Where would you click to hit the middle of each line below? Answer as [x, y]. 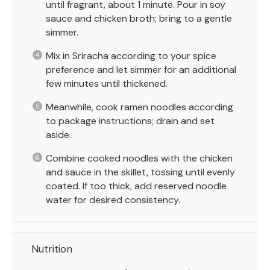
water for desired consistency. [113, 200]
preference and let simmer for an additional [141, 70]
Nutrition [52, 249]
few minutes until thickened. [107, 84]
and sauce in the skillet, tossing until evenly [140, 172]
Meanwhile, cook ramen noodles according [140, 107]
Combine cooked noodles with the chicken [139, 159]
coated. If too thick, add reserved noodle [136, 186]
